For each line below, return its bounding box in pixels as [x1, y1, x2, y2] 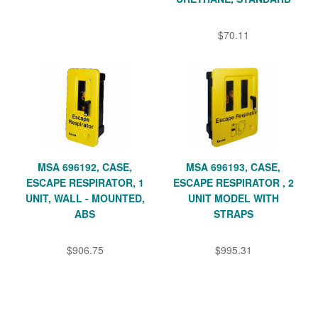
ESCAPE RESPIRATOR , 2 [172, 175, 294, 190]
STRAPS [213, 206, 253, 221]
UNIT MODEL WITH [187, 190, 279, 205]
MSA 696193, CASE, [186, 159, 280, 174]
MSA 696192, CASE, [38, 159, 132, 174]
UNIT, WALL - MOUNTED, [25, 190, 145, 205]
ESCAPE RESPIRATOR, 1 [26, 175, 144, 190]
